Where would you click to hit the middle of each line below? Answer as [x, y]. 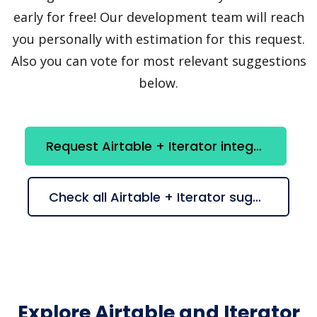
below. [158, 82]
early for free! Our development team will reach [158, 17]
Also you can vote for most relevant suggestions [158, 60]
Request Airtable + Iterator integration [258, 146]
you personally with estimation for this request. [158, 39]
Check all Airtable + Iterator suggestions [257, 197]
